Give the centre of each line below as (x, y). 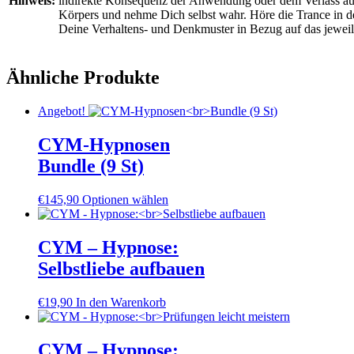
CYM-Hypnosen (104, 145)
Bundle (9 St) (91, 166)
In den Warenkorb (121, 302)
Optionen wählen (125, 200)
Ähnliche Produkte (83, 78)
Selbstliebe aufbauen (121, 268)
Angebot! (62, 111)
